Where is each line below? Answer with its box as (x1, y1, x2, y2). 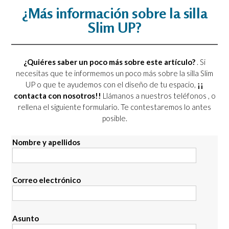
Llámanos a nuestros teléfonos (102, 91, 208, 101)
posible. (102, 113, 127, 123)
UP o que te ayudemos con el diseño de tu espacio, (26, 80, 197, 89)
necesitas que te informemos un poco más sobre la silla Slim (16, 68, 213, 78)
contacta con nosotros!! (13, 91, 103, 101)
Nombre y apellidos (12, 137, 80, 147)
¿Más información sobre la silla (21, 4, 208, 22)
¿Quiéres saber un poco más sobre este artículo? (24, 57, 195, 67)
